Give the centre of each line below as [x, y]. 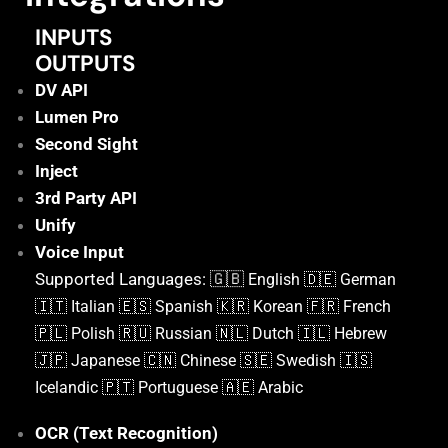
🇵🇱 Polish [77, 334]
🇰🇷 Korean [262, 307]
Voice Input [79, 252]
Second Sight [86, 144]
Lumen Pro [77, 117]
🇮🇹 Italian [77, 307]
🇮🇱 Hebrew [342, 334]
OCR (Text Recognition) [128, 432]
